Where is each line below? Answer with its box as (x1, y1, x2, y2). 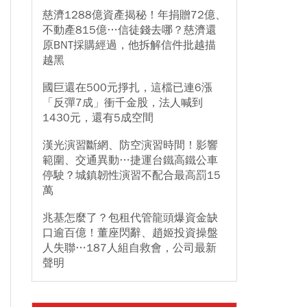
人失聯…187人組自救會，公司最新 (42, 241, 217, 255)
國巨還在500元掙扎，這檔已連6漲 (42, 81, 212, 95)
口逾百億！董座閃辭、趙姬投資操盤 (42, 226, 218, 240)
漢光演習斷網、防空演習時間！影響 (42, 138, 218, 152)
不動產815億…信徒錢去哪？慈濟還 (42, 23, 217, 37)
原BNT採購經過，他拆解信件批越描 (42, 38, 216, 52)
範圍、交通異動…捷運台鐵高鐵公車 (42, 153, 218, 167)
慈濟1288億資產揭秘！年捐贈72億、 (42, 8, 226, 22)
